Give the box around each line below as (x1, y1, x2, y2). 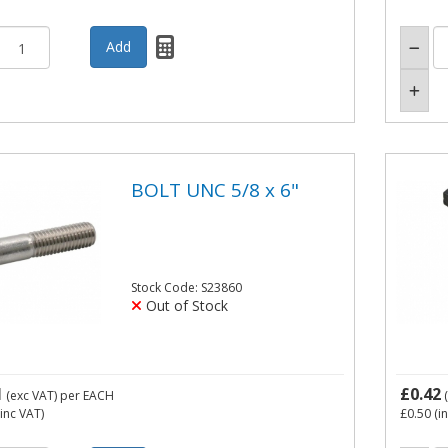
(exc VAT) (2, 387, 60, 405)
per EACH (59, 387, 114, 405)
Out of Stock (142, 296, 229, 316)
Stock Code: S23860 (131, 279, 243, 297)
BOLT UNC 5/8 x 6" (131, 176, 300, 203)
